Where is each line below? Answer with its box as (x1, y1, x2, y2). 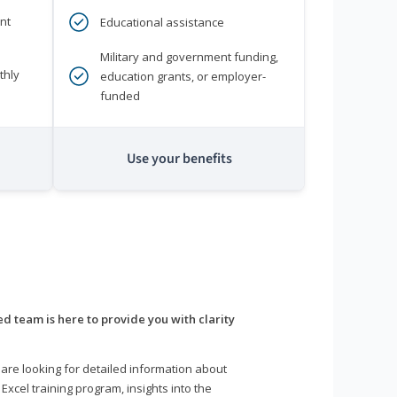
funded (100, 87, 140, 104)
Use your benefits (126, 148, 232, 168)
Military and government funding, (100, 48, 278, 65)
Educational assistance (100, 13, 224, 30)
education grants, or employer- (100, 67, 266, 84)
